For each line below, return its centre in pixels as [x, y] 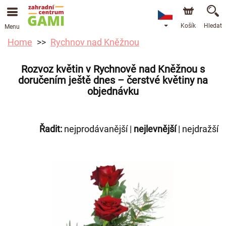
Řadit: [51, 129]
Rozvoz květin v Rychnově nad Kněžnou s [113, 69]
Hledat [213, 26]
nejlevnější [155, 129]
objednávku [113, 91]
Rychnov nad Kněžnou [95, 42]
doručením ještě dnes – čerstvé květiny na [113, 80]
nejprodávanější [96, 129]
